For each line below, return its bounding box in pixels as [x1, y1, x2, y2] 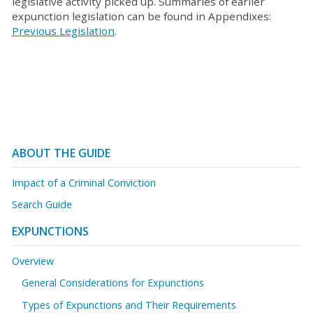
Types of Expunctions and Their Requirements [22, 298, 237, 312]
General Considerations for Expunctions [22, 276, 205, 290]
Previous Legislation [12, 24, 115, 38]
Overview [12, 254, 54, 268]
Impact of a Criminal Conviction [12, 175, 156, 189]
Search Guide [12, 198, 72, 212]
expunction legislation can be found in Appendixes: [12, 9, 271, 23]
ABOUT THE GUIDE [12, 145, 110, 161]
